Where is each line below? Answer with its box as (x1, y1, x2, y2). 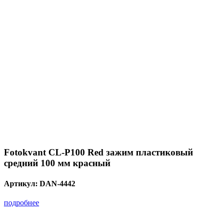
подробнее (4, 198, 39, 207)
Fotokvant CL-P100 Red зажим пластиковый (4, 147, 193, 158)
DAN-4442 (40, 179, 75, 188)
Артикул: (4, 179, 40, 188)
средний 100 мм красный (4, 158, 110, 169)
